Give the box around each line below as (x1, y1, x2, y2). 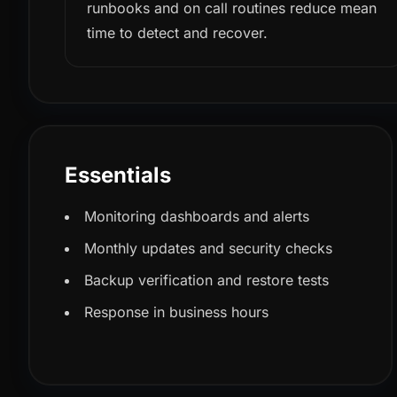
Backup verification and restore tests (84, 271, 329, 289)
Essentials (65, 162, 171, 188)
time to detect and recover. (87, 24, 268, 42)
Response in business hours (84, 303, 269, 321)
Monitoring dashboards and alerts (84, 207, 309, 225)
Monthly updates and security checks (84, 239, 332, 257)
